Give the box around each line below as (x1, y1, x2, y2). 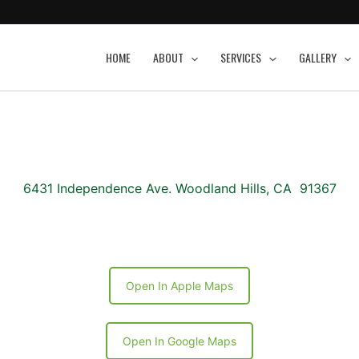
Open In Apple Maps (126, 278, 233, 292)
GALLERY (298, 49, 337, 67)
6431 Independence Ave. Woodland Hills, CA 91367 (22, 179, 337, 196)
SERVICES (220, 49, 262, 67)
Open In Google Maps (123, 333, 236, 348)
